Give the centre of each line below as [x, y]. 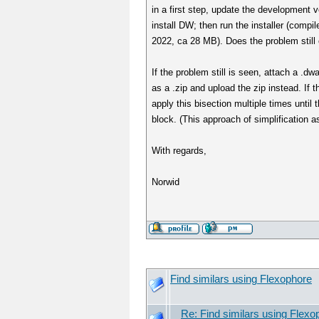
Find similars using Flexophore [241, 279]
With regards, [179, 151]
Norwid [166, 182]
